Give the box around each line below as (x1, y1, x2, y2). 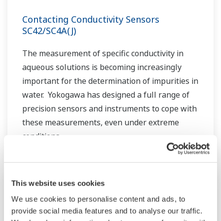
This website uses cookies (11, 179, 105, 187)
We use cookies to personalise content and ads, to (11, 194, 185, 203)
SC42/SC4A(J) (22, 25, 76, 37)
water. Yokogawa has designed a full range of (22, 89, 189, 101)
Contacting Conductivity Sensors (22, 13, 159, 26)
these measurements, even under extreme (22, 117, 179, 128)
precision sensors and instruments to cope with (22, 103, 197, 114)
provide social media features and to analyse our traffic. (11, 206, 203, 215)
